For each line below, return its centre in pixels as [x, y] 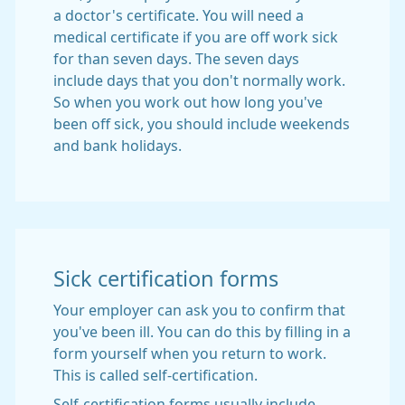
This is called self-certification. [155, 375]
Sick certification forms [166, 279]
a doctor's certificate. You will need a [179, 15]
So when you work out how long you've [188, 102]
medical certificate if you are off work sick [196, 37]
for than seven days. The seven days [176, 59]
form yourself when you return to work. [190, 353]
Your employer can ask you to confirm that [199, 310]
